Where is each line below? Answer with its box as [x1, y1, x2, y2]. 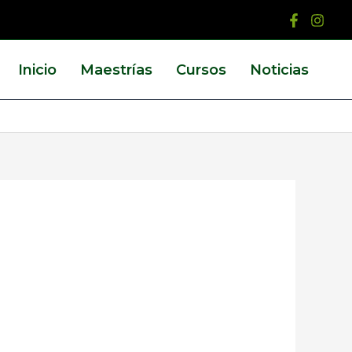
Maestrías [80, 60, 152, 79]
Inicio [18, 60, 57, 79]
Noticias [250, 60, 309, 79]
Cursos [176, 60, 226, 79]
